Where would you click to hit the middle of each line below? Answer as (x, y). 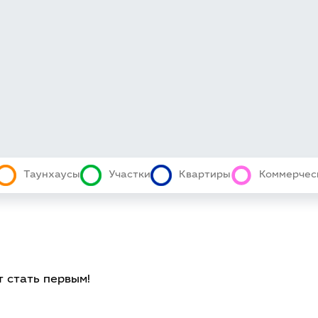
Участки (129, 175)
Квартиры (204, 175)
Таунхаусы (51, 175)
